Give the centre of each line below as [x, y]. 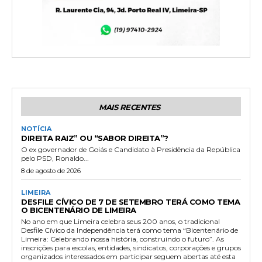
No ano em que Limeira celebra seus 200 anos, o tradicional [120, 221]
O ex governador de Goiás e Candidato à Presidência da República [131, 149]
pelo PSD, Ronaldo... [55, 158]
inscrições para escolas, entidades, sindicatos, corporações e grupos [131, 247]
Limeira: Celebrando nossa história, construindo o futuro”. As [123, 239]
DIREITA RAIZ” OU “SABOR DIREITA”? [95, 138]
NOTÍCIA [36, 128]
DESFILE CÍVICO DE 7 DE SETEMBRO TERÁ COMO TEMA [130, 201]
